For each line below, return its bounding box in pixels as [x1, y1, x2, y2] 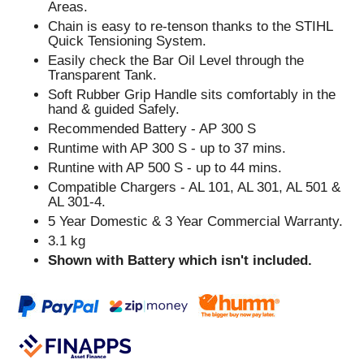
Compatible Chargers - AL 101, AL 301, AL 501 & [48, 179, 341, 195]
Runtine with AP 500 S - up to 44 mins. [48, 159, 283, 175]
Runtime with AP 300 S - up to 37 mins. [48, 140, 287, 156]
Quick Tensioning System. [48, 32, 207, 49]
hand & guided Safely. [48, 101, 180, 117]
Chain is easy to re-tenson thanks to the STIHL [48, 18, 333, 34]
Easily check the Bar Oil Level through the [48, 52, 305, 68]
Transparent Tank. [48, 67, 158, 83]
